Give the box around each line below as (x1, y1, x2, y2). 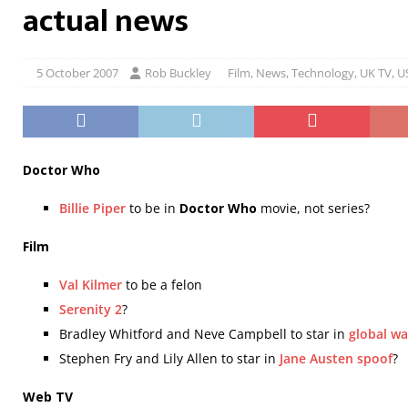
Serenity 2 (59, 301, 122, 318)
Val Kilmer (59, 276, 122, 293)
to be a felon (122, 276, 202, 293)
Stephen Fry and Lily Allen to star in (59, 350, 280, 367)
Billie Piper (59, 199, 126, 217)
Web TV (23, 388, 73, 405)
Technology (291, 65, 354, 81)
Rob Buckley (145, 65, 211, 81)
